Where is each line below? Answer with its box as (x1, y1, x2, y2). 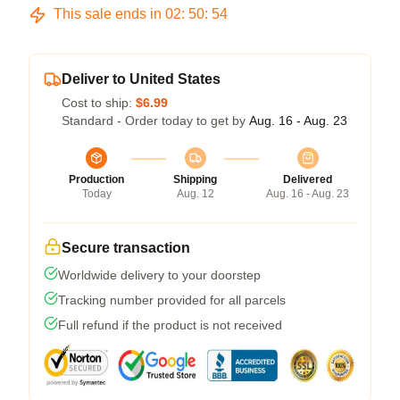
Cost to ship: (62, 95, 136, 110)
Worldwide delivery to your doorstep (58, 267, 261, 282)
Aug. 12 (176, 187, 214, 200)
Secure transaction (62, 239, 190, 255)
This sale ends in (50, 5, 165, 21)
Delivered (283, 172, 332, 186)
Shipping (173, 172, 217, 186)
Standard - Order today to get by (62, 112, 249, 128)
